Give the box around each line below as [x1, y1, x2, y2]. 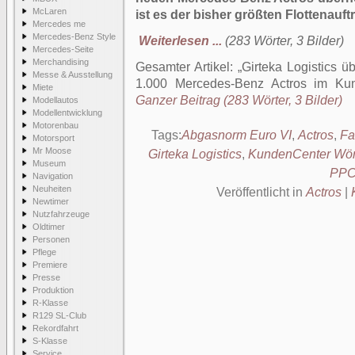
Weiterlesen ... [139, 34, 222, 48]
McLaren [32, 6, 67, 16]
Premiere [32, 260, 67, 269]
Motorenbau [32, 120, 78, 130]
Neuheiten [32, 184, 71, 193]
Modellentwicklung [32, 108, 102, 117]
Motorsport [32, 133, 74, 143]
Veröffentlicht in [216, 185, 306, 199]
